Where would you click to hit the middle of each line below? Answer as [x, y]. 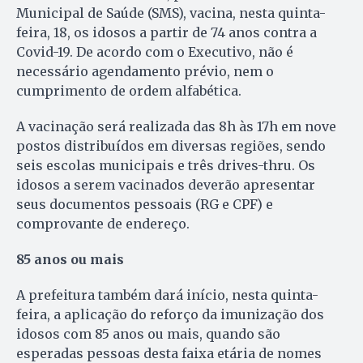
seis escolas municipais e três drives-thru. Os [166, 165]
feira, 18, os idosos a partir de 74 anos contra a [167, 32]
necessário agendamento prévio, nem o [145, 71]
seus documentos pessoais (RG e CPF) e [145, 204]
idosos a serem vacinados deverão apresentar [166, 184]
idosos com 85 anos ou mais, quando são [148, 333]
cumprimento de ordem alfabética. [129, 90]
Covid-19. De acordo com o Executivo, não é [155, 51]
